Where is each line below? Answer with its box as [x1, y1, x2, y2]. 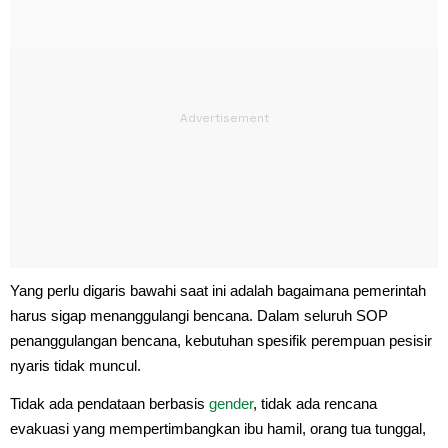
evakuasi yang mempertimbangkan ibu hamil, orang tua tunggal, [10, 419, 426, 437]
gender [209, 394, 253, 412]
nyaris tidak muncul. [10, 356, 141, 374]
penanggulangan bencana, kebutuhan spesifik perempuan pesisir [10, 331, 432, 349]
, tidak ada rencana [253, 394, 377, 412]
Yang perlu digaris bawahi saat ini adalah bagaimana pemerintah [10, 281, 426, 299]
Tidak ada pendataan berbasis [10, 394, 209, 412]
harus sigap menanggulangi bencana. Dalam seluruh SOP [10, 306, 388, 324]
